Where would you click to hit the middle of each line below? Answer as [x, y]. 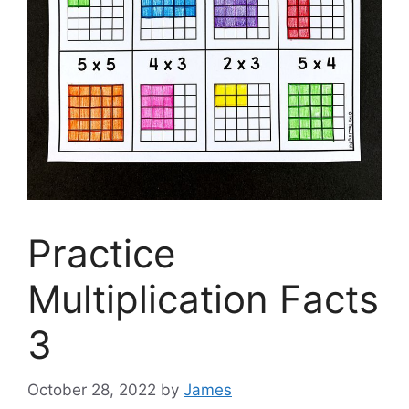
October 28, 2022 [92, 389]
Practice [101, 254]
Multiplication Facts [203, 299]
